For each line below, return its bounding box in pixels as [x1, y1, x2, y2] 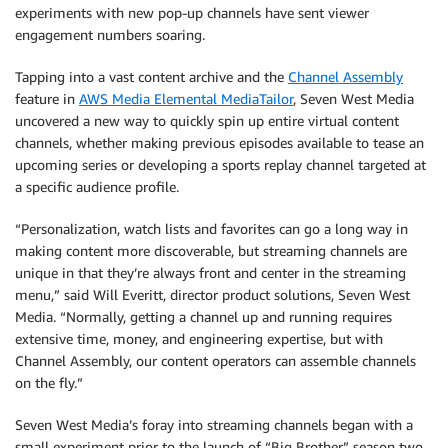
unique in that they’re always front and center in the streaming [15, 264, 406, 282]
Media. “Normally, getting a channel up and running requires [15, 308, 392, 326]
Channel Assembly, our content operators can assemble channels [15, 352, 416, 370]
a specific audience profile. [15, 178, 179, 196]
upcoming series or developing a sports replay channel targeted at [15, 156, 426, 174]
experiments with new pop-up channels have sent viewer [15, 4, 369, 22]
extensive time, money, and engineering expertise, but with [15, 330, 383, 348]
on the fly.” [15, 374, 83, 392]
